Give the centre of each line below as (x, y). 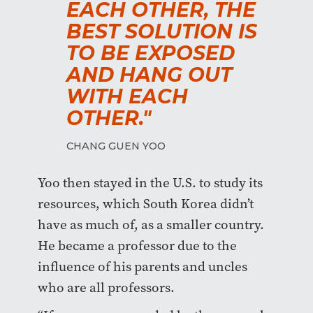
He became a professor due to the (137, 245)
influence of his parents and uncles (142, 266)
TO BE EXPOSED (151, 53)
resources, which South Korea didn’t (145, 203)
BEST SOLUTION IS (162, 31)
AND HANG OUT (149, 74)
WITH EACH (127, 96)
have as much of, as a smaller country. (151, 224)
